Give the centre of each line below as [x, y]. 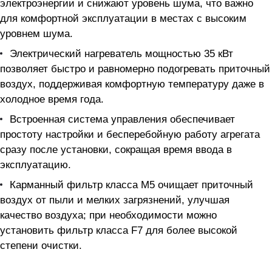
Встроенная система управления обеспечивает [122, 119]
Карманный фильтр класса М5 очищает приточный [131, 185]
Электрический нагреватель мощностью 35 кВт [121, 54]
